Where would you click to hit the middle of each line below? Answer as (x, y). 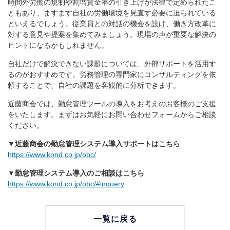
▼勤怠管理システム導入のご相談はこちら (76, 173)
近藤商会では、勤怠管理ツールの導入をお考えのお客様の (101, 104)
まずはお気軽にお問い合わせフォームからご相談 (137, 114)
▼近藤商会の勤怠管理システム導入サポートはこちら (94, 144)
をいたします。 (33, 114)
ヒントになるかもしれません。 (58, 45)
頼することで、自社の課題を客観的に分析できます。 (94, 85)
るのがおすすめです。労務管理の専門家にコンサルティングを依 (112, 74)
